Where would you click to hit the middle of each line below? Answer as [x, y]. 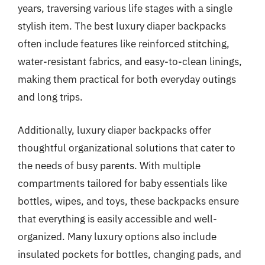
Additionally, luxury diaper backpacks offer [114, 130]
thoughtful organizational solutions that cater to [127, 148]
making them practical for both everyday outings [127, 79]
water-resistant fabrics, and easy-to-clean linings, [130, 62]
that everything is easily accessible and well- [117, 219]
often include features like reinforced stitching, [124, 44]
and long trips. [50, 97]
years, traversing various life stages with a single [125, 8]
